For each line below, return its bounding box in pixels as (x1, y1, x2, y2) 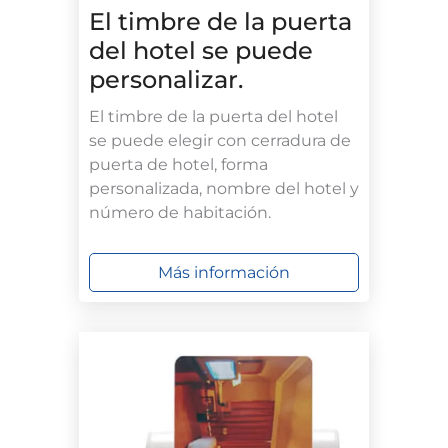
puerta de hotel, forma (89, 155, 268, 175)
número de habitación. (89, 203, 271, 223)
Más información (158, 263, 290, 283)
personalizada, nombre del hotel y (89, 179, 359, 199)
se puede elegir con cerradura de (89, 131, 351, 151)
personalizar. (89, 65, 243, 95)
